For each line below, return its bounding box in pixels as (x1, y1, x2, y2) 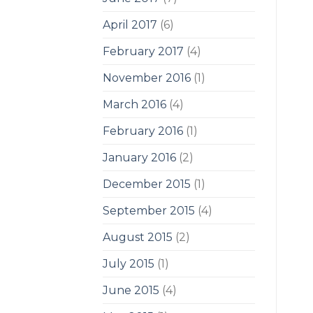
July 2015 (103, 256, 154, 270)
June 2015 (103, 283, 159, 297)
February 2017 (103, 44, 184, 58)
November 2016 (103, 71, 191, 85)
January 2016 (103, 150, 176, 164)
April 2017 (103, 17, 157, 31)
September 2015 (103, 203, 195, 217)
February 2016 (103, 124, 183, 138)
